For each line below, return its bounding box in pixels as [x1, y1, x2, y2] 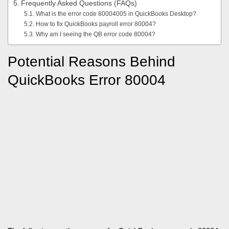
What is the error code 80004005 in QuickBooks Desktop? [35, 10, 196, 17]
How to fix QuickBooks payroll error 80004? [35, 20, 156, 28]
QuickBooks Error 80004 [8, 72, 166, 88]
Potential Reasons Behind [8, 53, 175, 70]
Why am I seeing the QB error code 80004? [35, 30, 155, 38]
